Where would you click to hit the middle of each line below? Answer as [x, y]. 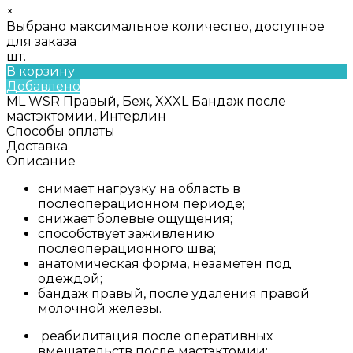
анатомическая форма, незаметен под [165, 263]
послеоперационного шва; [127, 248]
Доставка [37, 146]
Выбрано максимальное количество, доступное [165, 26]
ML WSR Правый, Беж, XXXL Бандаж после [146, 101]
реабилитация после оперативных [155, 336]
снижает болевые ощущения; [135, 218]
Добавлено [43, 86]
